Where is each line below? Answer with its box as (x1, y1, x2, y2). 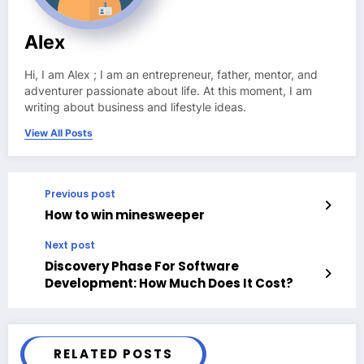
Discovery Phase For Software (45, 257, 239, 275)
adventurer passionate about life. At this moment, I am (24, 84, 312, 97)
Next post (45, 237, 95, 252)
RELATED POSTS (54, 344, 173, 362)
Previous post (45, 186, 115, 201)
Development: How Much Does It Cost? (45, 274, 293, 292)
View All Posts (24, 126, 93, 139)
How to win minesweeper (45, 206, 205, 223)
